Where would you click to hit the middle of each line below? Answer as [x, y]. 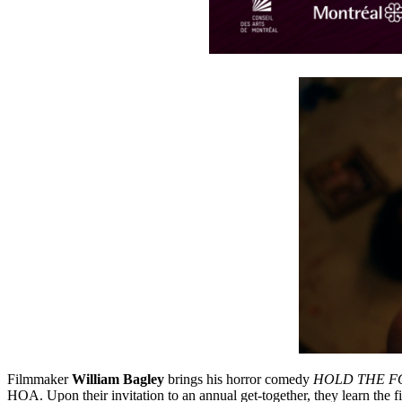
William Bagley [118, 379]
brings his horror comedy [239, 379]
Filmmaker [39, 379]
